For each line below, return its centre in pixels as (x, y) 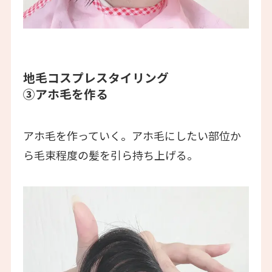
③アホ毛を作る (65, 93)
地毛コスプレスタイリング (96, 77)
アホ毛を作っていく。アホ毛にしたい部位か (132, 136)
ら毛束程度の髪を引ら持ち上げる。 (110, 155)
